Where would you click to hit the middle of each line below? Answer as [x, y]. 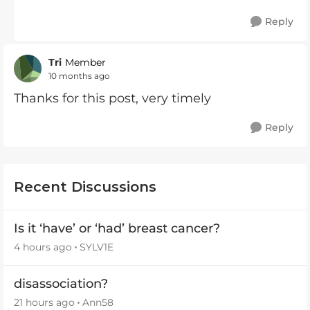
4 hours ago [43, 247]
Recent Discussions [85, 187]
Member [85, 62]
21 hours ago [44, 302]
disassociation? [61, 284]
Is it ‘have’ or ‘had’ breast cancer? [117, 228]
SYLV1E [97, 247]
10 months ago [79, 75]
